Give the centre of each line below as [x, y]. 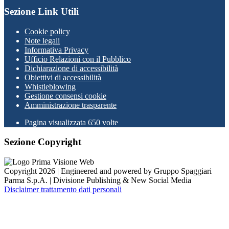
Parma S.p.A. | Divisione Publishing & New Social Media [98, 180]
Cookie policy [47, 31]
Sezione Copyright [43, 142]
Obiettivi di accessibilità [63, 77]
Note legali [42, 40]
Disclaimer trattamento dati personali [63, 190]
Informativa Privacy [56, 50]
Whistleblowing [50, 86]
